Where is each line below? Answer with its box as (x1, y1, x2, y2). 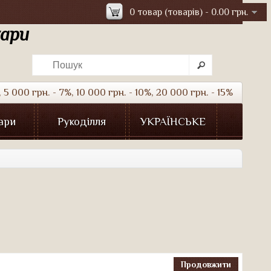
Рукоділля (57, 116, 106, 128)
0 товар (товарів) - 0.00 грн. (129, 7, 248, 18)
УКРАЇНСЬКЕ (140, 116, 206, 128)
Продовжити (181, 260, 231, 269)
